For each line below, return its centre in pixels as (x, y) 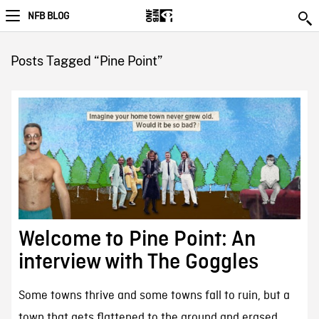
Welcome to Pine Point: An (137, 239)
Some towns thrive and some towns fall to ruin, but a (154, 296)
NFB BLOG (48, 16)
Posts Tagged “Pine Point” (86, 61)
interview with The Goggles (138, 262)
